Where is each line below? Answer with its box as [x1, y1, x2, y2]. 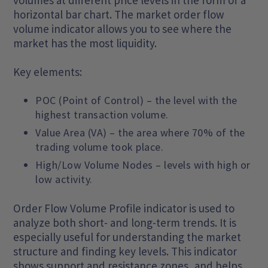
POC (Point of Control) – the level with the [35, 93, 237, 108]
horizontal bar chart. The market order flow [13, 7, 225, 22]
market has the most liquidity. [13, 36, 157, 51]
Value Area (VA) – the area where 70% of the [35, 126, 245, 140]
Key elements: [13, 65, 83, 80]
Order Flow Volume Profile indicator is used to [13, 201, 235, 216]
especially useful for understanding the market [13, 230, 242, 245]
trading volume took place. [35, 140, 164, 154]
